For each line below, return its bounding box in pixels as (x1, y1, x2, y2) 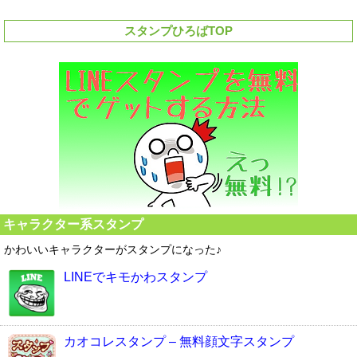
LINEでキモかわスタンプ (64, 269, 207, 284)
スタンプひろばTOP (124, 23, 233, 37)
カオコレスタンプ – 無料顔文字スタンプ (64, 334, 294, 348)
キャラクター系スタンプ (3, 216, 143, 231)
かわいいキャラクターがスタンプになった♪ (4, 242, 222, 256)
